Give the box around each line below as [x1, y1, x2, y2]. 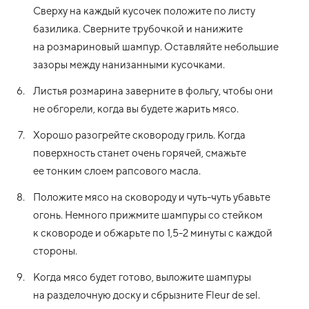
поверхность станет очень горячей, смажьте [33, 147, 246, 159]
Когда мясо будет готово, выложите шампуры [33, 271, 251, 283]
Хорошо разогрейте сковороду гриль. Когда [33, 129, 246, 141]
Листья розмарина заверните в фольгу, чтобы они [33, 85, 273, 97]
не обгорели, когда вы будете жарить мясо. [33, 103, 239, 115]
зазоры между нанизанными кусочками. [33, 59, 225, 71]
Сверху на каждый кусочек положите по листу [33, 5, 255, 17]
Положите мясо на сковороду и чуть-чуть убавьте [33, 191, 270, 203]
